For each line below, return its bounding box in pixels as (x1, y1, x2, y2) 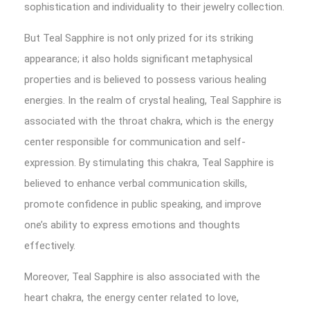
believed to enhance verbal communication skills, (24, 177, 247, 190)
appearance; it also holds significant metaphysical (24, 53, 253, 65)
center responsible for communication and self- (24, 136, 246, 148)
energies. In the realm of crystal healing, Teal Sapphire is (24, 94, 282, 107)
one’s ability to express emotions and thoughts (24, 219, 240, 231)
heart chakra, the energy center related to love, (24, 291, 239, 304)
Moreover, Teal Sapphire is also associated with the (24, 271, 260, 283)
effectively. (24, 239, 75, 252)
